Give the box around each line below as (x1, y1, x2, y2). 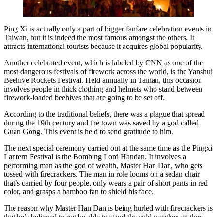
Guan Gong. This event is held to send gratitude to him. (4, 127, 173, 136)
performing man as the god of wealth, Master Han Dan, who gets (4, 161, 202, 170)
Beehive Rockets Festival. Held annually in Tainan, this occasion (4, 76, 202, 85)
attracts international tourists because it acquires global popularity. (4, 42, 203, 51)
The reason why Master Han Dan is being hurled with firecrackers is (4, 204, 213, 213)
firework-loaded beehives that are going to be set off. (4, 93, 165, 102)
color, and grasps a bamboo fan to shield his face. (4, 187, 154, 196)
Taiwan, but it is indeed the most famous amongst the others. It (4, 33, 194, 42)
